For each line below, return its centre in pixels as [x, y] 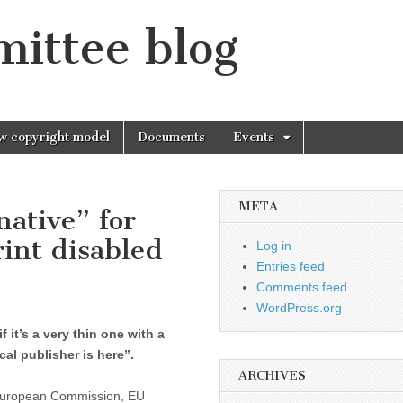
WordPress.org [299, 308]
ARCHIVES [272, 376]
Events [254, 137]
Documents [171, 137]
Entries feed [291, 266]
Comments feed [302, 287]
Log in [274, 246]
